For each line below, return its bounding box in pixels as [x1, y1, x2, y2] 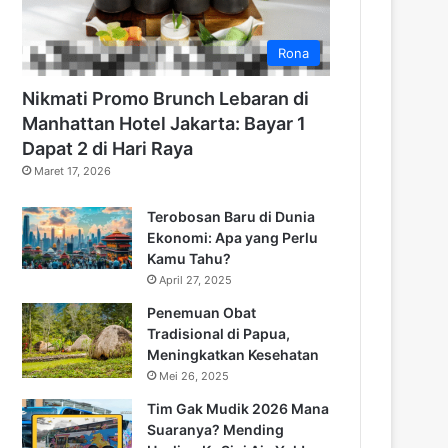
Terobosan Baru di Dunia [147, 207, 315, 225]
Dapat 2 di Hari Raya [22, 137, 193, 159]
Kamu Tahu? [147, 249, 231, 267]
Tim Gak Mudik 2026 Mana [147, 399, 329, 417]
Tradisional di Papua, [147, 324, 290, 342]
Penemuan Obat [147, 303, 256, 321]
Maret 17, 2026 [34, 163, 111, 178]
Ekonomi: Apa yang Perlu [147, 228, 318, 246]
